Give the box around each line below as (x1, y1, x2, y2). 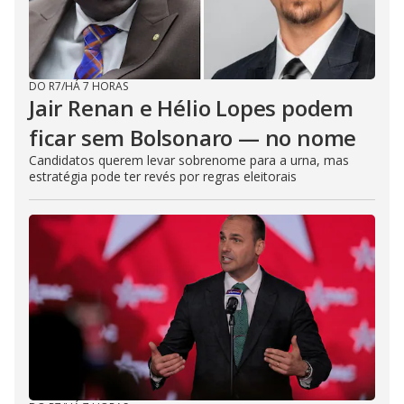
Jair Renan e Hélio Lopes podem (29, 93, 353, 123)
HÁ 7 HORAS (65, 78, 128, 94)
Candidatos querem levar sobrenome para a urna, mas (29, 151, 349, 169)
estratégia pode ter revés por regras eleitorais (29, 168, 297, 185)
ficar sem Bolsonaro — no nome (29, 123, 357, 152)
